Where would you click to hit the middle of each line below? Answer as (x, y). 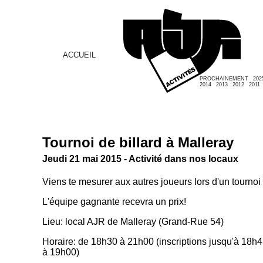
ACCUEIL (79, 55)
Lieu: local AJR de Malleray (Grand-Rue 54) (133, 222)
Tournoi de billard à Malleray (138, 142)
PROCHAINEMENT (224, 79)
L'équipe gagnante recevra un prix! (114, 202)
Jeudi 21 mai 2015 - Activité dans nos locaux (140, 159)
